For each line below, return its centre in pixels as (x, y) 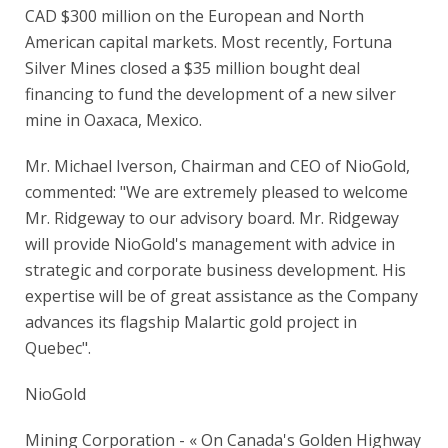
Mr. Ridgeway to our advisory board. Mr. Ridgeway (212, 218)
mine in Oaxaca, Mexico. (113, 120)
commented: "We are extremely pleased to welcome (216, 192)
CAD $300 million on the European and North (194, 16)
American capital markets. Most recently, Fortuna (208, 42)
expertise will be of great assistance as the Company (221, 296)
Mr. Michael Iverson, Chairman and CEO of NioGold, (217, 166)
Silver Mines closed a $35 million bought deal (192, 68)
